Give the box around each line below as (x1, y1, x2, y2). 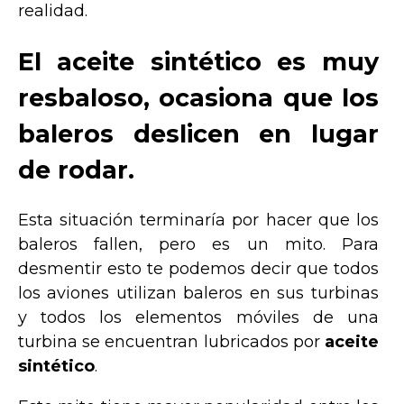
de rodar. (18, 154, 134, 185)
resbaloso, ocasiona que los (18, 82, 379, 113)
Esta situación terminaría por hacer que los (18, 210, 379, 231)
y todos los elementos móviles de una (18, 308, 379, 328)
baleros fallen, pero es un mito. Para (18, 234, 379, 255)
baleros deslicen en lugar (18, 118, 379, 149)
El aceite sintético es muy (18, 46, 379, 77)
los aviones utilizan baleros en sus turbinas (18, 283, 379, 304)
